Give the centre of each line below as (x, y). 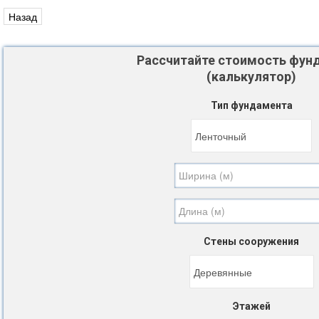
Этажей (251, 306)
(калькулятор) (251, 76)
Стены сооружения (251, 241)
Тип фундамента (251, 105)
